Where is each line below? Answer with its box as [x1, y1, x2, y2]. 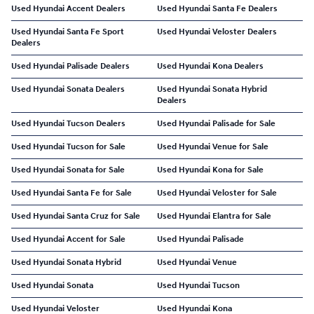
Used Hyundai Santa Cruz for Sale [11, 211, 140, 221]
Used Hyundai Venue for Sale [157, 142, 268, 152]
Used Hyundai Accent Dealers [11, 4, 125, 14]
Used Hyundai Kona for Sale [157, 165, 264, 175]
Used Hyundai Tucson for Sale [11, 142, 125, 152]
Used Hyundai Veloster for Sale [157, 188, 277, 198]
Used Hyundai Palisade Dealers [11, 61, 130, 71]
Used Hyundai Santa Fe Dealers [157, 4, 278, 14]
